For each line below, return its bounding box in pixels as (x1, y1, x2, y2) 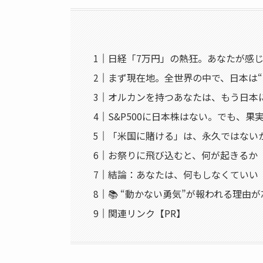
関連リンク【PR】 (108, 205, 186, 220)
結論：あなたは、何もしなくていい (108, 167, 259, 181)
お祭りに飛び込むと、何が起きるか (108, 147, 258, 162)
